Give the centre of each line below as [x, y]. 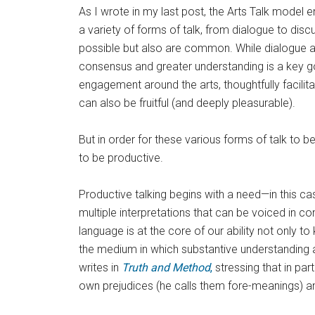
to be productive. [121, 158]
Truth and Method [166, 268]
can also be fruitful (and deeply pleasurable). [187, 103]
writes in [100, 268]
